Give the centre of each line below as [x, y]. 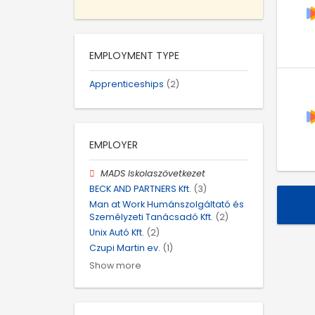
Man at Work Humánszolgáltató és [167, 205]
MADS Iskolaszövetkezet [153, 173]
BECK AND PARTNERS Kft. [140, 188]
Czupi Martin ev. [125, 248]
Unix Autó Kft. [117, 233]
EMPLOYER [114, 144]
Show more [115, 265]
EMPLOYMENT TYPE [134, 55]
